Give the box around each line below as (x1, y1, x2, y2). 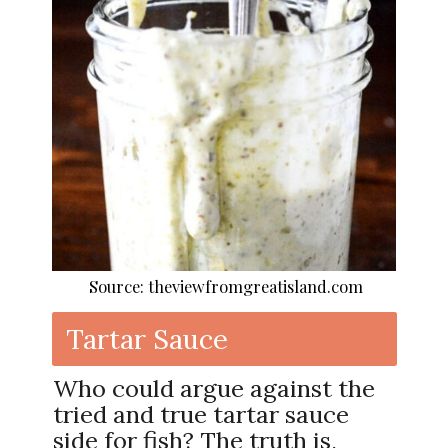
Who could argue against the (53, 372, 376, 404)
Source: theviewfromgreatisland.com (89, 275, 364, 298)
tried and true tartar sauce (53, 398, 350, 430)
